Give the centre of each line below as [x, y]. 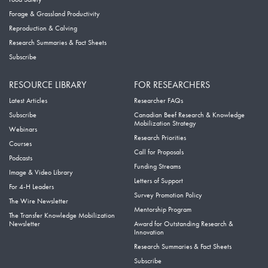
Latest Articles [28, 101]
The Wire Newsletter [39, 201]
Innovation [149, 232]
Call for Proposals [159, 152]
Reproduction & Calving [43, 28]
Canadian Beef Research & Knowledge [189, 115]
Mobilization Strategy [165, 124]
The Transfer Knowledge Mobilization [62, 216]
